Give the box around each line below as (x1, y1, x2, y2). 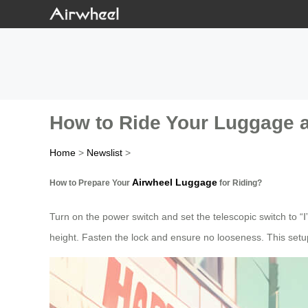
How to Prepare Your (49, 177, 132, 187)
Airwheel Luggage (132, 176, 217, 188)
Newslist (87, 147, 122, 159)
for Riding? (217, 177, 262, 187)
